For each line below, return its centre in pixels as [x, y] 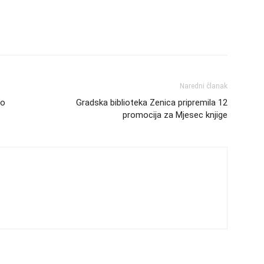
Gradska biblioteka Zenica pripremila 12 [152, 103]
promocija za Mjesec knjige [175, 115]
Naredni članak [204, 86]
